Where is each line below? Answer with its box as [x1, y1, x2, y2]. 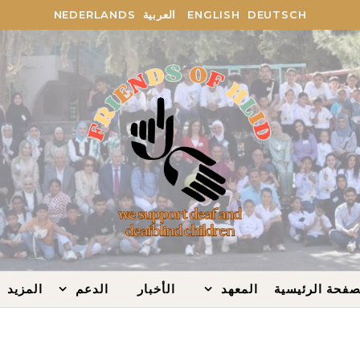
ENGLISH [187, 8, 240, 21]
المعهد [221, 281, 258, 297]
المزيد [7, 281, 43, 297]
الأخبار [137, 281, 175, 297]
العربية [142, 8, 177, 21]
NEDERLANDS [53, 8, 136, 21]
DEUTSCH [247, 8, 307, 21]
